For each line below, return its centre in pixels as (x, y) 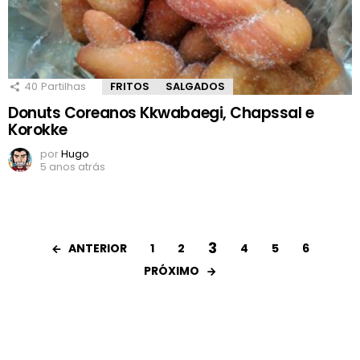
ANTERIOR (98, 248)
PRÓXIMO (171, 270)
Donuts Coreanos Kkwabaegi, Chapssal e (161, 112)
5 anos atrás (73, 166)
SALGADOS (195, 86)
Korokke (38, 129)
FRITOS (130, 86)
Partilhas (63, 86)
